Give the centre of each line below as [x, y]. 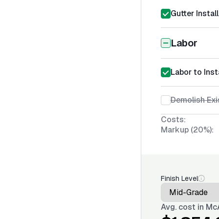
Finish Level [179, 178]
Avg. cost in [183, 207]
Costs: [173, 120]
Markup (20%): [187, 130]
